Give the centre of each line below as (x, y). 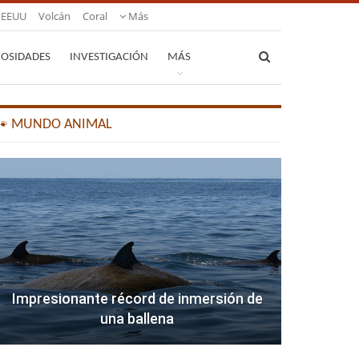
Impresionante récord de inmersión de (137, 299)
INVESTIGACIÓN (109, 57)
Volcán (54, 16)
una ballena (137, 319)
